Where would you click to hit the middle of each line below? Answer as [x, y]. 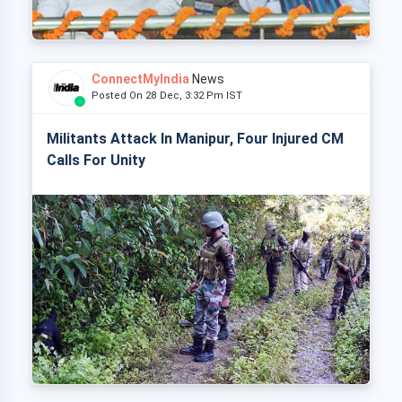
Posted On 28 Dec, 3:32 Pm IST [171, 95]
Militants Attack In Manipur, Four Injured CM [195, 138]
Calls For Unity [96, 160]
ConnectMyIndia [140, 79]
